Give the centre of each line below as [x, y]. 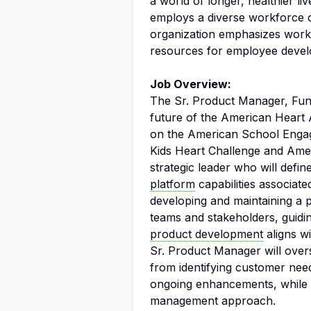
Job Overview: [191, 84]
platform [173, 184]
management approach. [213, 301]
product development [207, 234]
